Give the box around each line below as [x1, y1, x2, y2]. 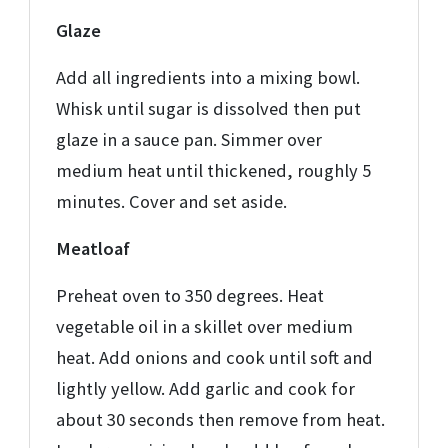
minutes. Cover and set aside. [56, 190, 287, 214]
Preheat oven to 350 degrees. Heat [56, 284, 324, 308]
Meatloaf [56, 237, 130, 261]
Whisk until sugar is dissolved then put [56, 97, 361, 121]
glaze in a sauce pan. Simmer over [56, 128, 322, 152]
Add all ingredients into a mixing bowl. [56, 66, 360, 90]
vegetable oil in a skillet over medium [56, 315, 353, 339]
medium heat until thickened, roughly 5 [56, 159, 371, 183]
